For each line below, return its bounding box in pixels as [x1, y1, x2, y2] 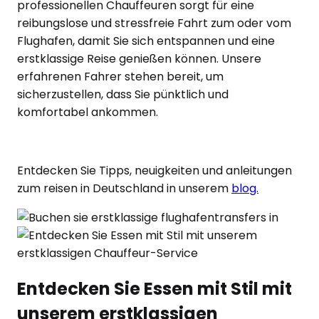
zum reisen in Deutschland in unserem [17, 179, 229, 197]
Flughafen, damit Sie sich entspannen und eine [17, 32, 275, 49]
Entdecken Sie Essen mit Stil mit [17, 276, 292, 300]
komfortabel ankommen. [17, 103, 158, 120]
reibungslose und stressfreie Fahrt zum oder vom [17, 14, 291, 31]
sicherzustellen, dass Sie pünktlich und [17, 85, 229, 103]
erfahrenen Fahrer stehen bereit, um [17, 68, 224, 85]
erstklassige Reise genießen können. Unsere [17, 50, 261, 67]
